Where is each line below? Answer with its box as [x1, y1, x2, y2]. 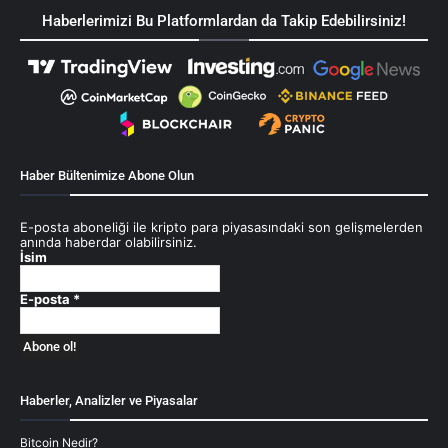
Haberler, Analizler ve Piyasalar [20, 392, 198, 408]
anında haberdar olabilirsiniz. [20, 233, 197, 250]
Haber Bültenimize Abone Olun [20, 167, 194, 183]
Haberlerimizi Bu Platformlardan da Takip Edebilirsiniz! [42, 11, 406, 30]
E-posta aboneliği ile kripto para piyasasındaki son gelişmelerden [20, 218, 423, 235]
